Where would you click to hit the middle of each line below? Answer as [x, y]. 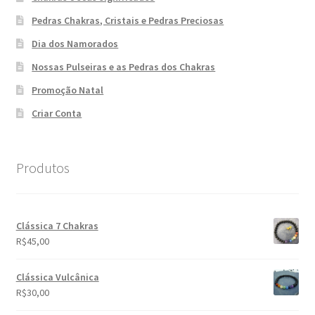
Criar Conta [57, 114]
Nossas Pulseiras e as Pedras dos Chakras [124, 67]
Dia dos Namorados [75, 44]
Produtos [43, 168]
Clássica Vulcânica [57, 277]
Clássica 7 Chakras [57, 225]
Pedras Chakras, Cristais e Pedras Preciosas [128, 21]
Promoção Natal [68, 90]
